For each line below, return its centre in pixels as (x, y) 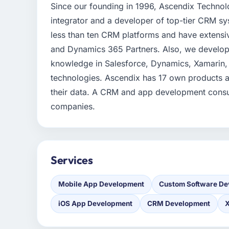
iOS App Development (95, 203)
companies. (73, 107)
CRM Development (179, 203)
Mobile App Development (101, 184)
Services (72, 160)
